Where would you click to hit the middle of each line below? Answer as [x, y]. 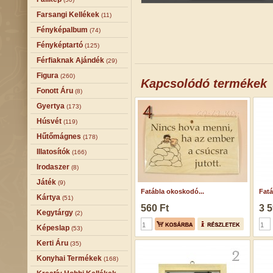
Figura [48, 76]
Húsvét [49, 121]
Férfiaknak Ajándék [70, 60]
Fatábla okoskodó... [172, 191]
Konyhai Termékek [69, 258]
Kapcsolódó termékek [204, 83]
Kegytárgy [55, 213]
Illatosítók [53, 152]
